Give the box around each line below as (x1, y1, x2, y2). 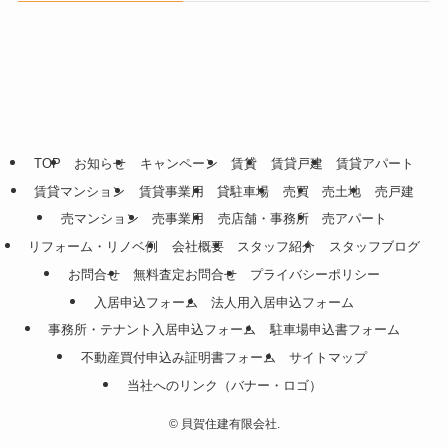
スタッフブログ (328, 239, 420, 255)
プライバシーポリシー (250, 266, 381, 282)
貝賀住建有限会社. (177, 417, 280, 432)
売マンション (60, 211, 139, 227)
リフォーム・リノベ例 (28, 239, 159, 255)
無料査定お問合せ (133, 266, 237, 282)
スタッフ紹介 (237, 239, 316, 255)
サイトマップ (289, 350, 368, 366)
